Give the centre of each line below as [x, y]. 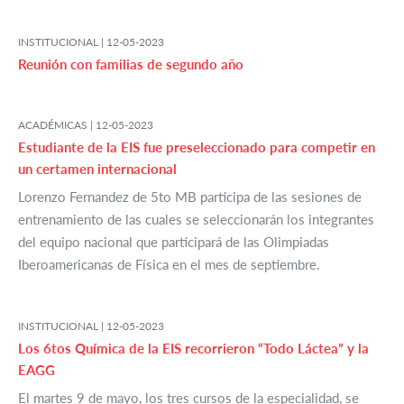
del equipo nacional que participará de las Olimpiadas [174, 242]
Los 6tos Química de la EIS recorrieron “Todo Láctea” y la [193, 349]
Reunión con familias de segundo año [131, 64]
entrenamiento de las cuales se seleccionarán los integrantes [196, 220]
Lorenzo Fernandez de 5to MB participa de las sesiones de [190, 197]
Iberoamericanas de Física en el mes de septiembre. [169, 265]
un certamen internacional [97, 169]
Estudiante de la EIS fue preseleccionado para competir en [197, 147]
